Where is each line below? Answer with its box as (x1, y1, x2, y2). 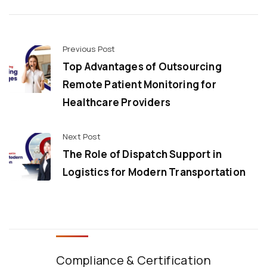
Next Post (63, 131, 101, 142)
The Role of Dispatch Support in (63, 147, 222, 161)
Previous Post (63, 43, 116, 54)
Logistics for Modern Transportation (63, 164, 246, 179)
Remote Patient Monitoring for (63, 77, 216, 91)
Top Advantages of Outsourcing (63, 59, 222, 73)
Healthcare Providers (63, 95, 170, 109)
